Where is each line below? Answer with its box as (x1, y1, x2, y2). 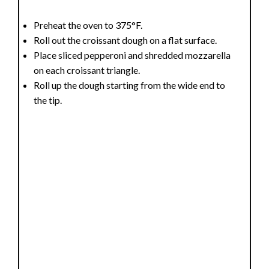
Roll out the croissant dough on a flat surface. (34, 34, 217, 46)
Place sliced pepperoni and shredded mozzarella (34, 49, 231, 61)
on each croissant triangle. (34, 64, 141, 76)
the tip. (34, 94, 62, 106)
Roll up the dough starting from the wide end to (34, 79, 226, 91)
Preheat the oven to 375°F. (34, 19, 143, 31)
